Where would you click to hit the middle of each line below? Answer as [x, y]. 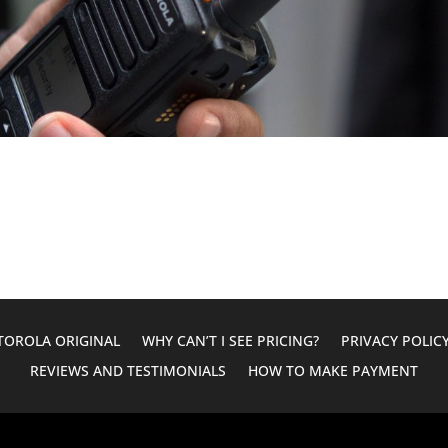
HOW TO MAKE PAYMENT [333, 371]
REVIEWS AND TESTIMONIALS [128, 371]
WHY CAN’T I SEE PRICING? [230, 341]
